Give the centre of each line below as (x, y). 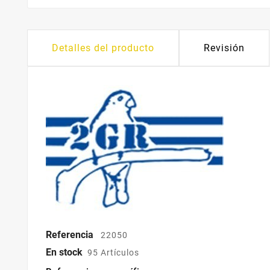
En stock (64, 252)
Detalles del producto (103, 48)
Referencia (71, 234)
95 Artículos (113, 252)
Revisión (224, 48)
